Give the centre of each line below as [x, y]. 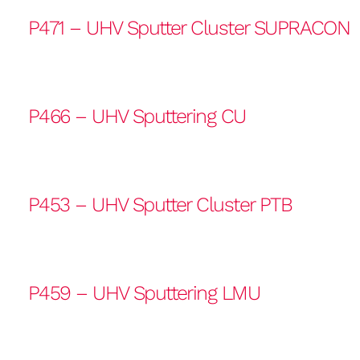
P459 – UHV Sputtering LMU [144, 293]
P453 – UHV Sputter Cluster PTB [160, 205]
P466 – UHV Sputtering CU [137, 116]
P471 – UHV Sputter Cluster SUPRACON [189, 28]
